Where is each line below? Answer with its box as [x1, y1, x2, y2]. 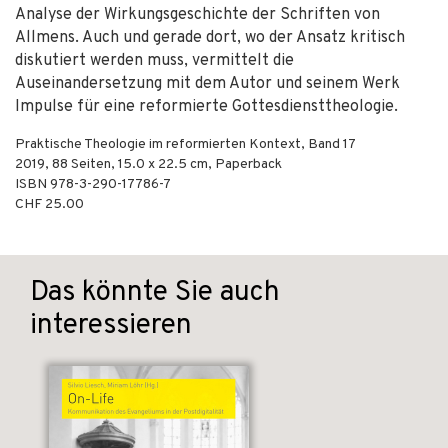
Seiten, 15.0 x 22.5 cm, [68, 156, 215, 173]
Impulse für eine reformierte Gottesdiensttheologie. [15, 97, 398, 117]
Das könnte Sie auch [30, 275, 280, 311]
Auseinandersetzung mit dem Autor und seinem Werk [15, 74, 400, 94]
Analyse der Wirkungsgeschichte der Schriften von [15, 5, 380, 25]
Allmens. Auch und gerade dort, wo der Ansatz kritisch [15, 28, 405, 48]
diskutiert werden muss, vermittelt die [15, 51, 294, 71]
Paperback [215, 156, 282, 173]
